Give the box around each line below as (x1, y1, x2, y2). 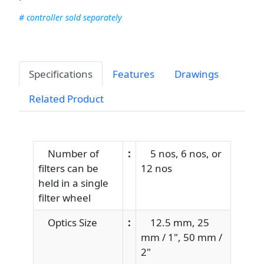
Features (113, 67, 154, 81)
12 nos (141, 161, 172, 175)
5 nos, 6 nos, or (141, 146, 222, 160)
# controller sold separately (19, 11, 122, 23)
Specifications (29, 67, 93, 81)
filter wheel (38, 190, 91, 204)
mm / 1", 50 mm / (141, 230, 222, 244)
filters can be (38, 161, 98, 175)
